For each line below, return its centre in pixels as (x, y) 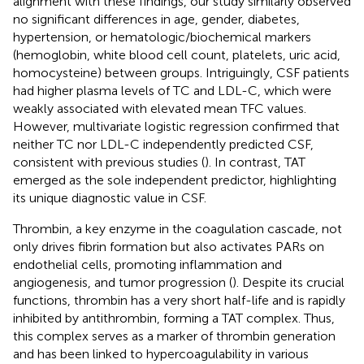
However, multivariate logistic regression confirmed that (176, 126)
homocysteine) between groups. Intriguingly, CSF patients (181, 72)
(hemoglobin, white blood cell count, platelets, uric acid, (177, 54)
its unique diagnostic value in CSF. (110, 197)
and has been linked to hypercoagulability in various (161, 353)
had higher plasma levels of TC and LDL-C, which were (172, 90)
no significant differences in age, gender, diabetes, (156, 19)
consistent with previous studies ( (109, 162)
